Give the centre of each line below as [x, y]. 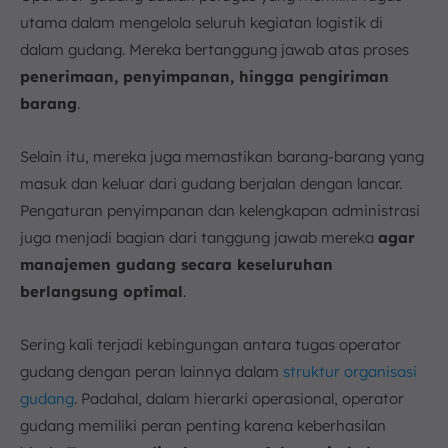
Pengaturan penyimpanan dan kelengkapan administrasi [220, 210]
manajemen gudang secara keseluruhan [176, 264]
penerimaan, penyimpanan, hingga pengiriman [204, 76]
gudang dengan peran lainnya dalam [151, 371]
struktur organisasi [350, 371]
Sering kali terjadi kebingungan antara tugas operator [210, 344]
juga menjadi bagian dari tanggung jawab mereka [199, 237]
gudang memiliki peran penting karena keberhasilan [203, 425]
